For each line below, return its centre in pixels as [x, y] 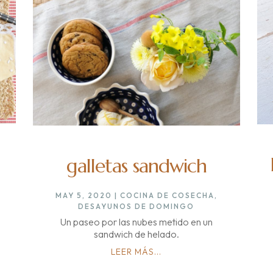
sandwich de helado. [136, 234]
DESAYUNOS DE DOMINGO [136, 206]
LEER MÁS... [136, 251]
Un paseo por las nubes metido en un [136, 222]
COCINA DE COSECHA [167, 195]
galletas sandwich [136, 165]
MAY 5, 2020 [83, 195]
